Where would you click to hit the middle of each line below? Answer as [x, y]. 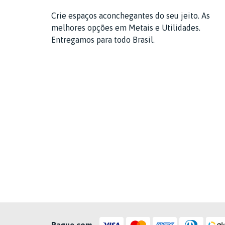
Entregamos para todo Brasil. [103, 40]
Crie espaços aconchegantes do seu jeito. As [131, 16]
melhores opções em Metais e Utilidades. [126, 28]
